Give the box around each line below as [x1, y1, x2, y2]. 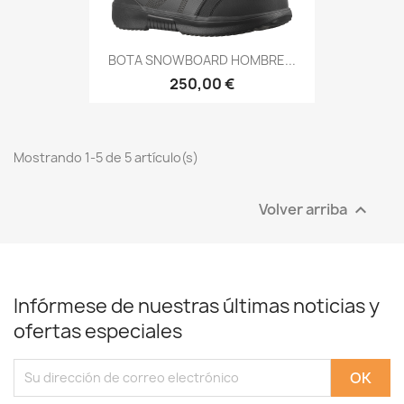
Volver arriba [259, 198, 350, 219]
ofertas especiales [14, 317, 182, 344]
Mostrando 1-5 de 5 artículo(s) [14, 148, 198, 166]
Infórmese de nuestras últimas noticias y [14, 292, 380, 319]
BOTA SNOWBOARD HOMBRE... [108, 50, 296, 69]
